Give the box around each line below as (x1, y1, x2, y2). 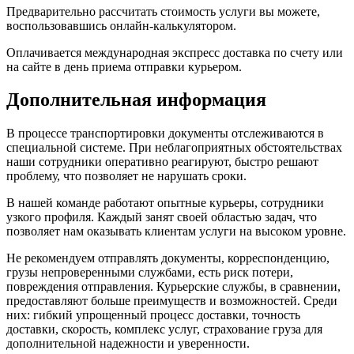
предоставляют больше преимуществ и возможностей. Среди (6, 294, 337, 308)
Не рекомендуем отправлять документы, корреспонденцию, (6, 251, 330, 265)
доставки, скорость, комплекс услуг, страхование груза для (6, 322, 322, 337)
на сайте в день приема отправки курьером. (6, 59, 242, 73)
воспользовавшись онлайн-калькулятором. (6, 18, 236, 32)
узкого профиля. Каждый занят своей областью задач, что (6, 210, 317, 224)
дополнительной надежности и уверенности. (6, 337, 250, 351)
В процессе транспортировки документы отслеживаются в (6, 126, 324, 141)
